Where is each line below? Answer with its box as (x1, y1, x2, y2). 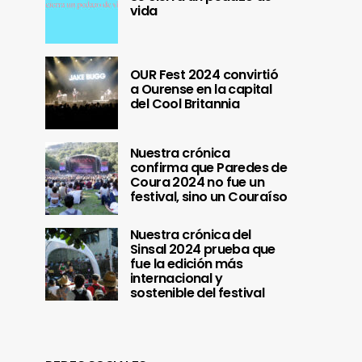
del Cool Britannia (130, 95, 240, 114)
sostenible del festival (130, 284, 265, 303)
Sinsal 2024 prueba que (130, 240, 276, 259)
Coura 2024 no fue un (130, 173, 264, 192)
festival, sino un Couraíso (130, 187, 288, 207)
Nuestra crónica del (130, 225, 251, 245)
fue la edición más (130, 255, 243, 274)
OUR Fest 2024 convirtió (130, 65, 279, 85)
